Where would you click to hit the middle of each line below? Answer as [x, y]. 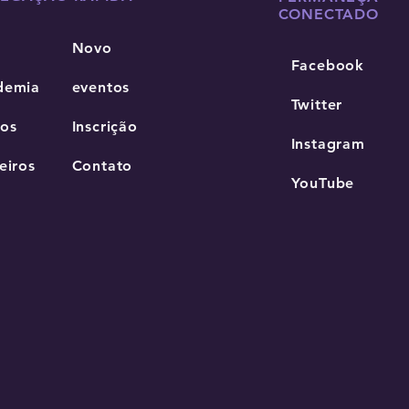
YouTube [323, 183]
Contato [102, 165]
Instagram [328, 143]
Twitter [317, 104]
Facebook [327, 65]
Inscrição [105, 126]
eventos [101, 87]
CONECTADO [328, 14]
